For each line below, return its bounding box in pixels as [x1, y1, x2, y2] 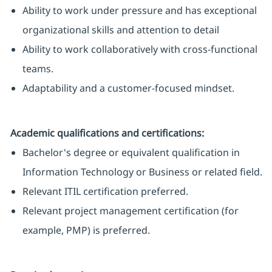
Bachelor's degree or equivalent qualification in [22, 146, 240, 160]
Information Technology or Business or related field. [22, 165, 262, 179]
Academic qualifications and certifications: [10, 126, 204, 140]
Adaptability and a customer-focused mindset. [22, 81, 234, 95]
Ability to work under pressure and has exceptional [22, 4, 257, 18]
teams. [22, 62, 53, 76]
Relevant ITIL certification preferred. [22, 185, 188, 199]
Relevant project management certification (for [22, 204, 239, 218]
